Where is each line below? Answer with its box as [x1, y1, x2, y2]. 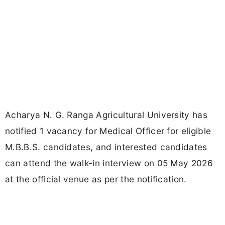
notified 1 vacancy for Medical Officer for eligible [5, 126, 211, 137]
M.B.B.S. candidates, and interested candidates [5, 142, 207, 153]
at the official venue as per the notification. [5, 174, 187, 185]
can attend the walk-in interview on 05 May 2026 [5, 158, 213, 169]
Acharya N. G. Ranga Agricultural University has [5, 109, 208, 121]
